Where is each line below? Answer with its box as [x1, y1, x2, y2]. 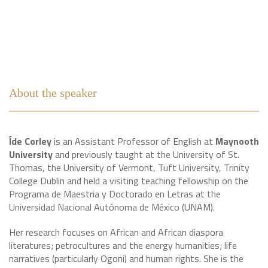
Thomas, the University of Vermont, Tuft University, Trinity [9, 160, 249, 175]
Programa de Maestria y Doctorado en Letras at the [9, 187, 221, 201]
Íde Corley [9, 134, 54, 148]
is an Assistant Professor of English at [54, 134, 215, 148]
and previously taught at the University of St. [55, 147, 239, 162]
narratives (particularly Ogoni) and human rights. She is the [9, 251, 243, 266]
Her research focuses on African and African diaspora [9, 225, 223, 239]
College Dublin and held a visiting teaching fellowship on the [9, 173, 248, 188]
